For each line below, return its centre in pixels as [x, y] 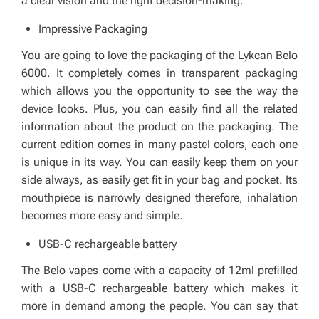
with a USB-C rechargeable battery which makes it [159, 288]
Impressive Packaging [94, 29]
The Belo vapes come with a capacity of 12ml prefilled [159, 270]
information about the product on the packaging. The [159, 126]
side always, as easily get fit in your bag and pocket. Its [159, 180]
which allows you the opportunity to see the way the [159, 91]
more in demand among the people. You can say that [159, 306]
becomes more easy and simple [100, 215]
